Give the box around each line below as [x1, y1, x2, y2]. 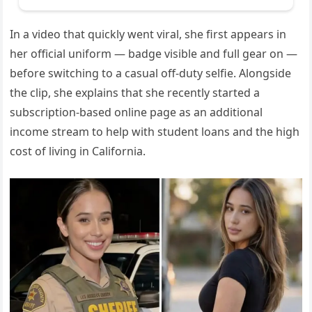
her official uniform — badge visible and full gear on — [10, 45, 298, 61]
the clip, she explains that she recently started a [10, 84, 260, 100]
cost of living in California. [10, 143, 146, 159]
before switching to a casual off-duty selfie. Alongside [10, 65, 292, 81]
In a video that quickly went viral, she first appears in [10, 26, 287, 42]
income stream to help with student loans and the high [10, 123, 300, 139]
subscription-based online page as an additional [10, 104, 263, 120]
